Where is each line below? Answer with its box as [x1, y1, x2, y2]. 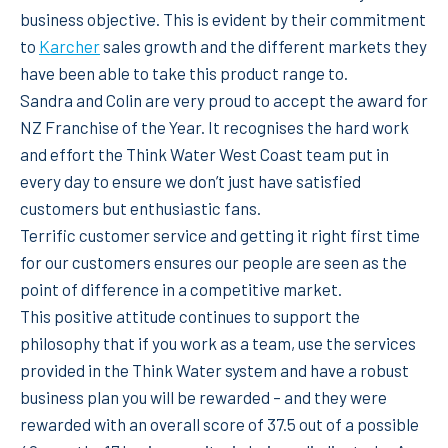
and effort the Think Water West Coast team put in [20, 143, 389, 164]
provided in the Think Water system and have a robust [20, 359, 409, 380]
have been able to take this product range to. [20, 62, 348, 83]
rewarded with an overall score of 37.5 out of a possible [20, 413, 419, 434]
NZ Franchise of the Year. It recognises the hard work [20, 116, 409, 137]
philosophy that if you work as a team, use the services [20, 332, 416, 353]
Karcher [39, 35, 100, 56]
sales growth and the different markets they [100, 35, 427, 56]
